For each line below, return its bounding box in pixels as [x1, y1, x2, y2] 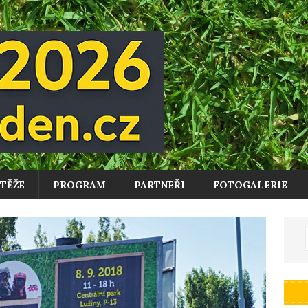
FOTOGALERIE [213, 179, 287, 191]
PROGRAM [53, 179, 106, 191]
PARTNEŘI [134, 179, 185, 191]
